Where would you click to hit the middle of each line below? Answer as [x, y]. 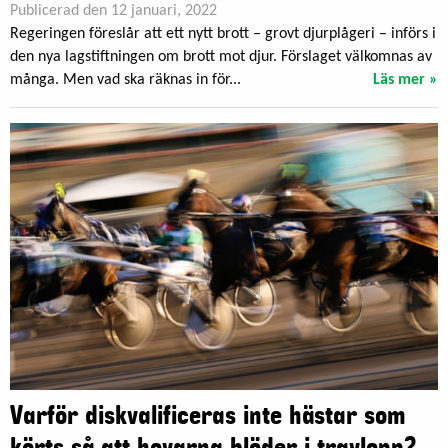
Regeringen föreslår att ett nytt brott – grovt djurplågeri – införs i [223, 34]
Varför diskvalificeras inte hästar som [208, 415]
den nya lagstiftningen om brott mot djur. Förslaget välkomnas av [221, 57]
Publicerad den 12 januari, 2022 [113, 11]
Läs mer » [405, 80]
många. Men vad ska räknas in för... [125, 80]
